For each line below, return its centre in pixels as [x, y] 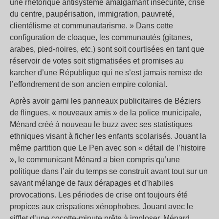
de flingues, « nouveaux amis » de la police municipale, [106, 113]
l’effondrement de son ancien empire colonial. [88, 85]
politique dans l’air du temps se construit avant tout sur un [109, 172]
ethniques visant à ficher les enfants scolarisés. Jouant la [108, 136]
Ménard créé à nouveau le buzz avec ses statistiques [101, 125]
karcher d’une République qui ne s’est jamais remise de [106, 73]
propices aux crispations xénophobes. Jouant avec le [101, 207]
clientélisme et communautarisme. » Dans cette [91, 26]
